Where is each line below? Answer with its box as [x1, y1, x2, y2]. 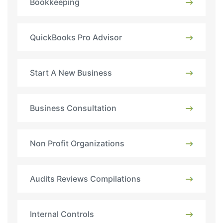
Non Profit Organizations [30, 138, 124, 149]
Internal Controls [30, 209, 94, 220]
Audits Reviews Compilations [30, 174, 141, 184]
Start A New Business [30, 68, 112, 78]
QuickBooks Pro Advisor [30, 32, 122, 43]
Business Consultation [30, 103, 116, 113]
